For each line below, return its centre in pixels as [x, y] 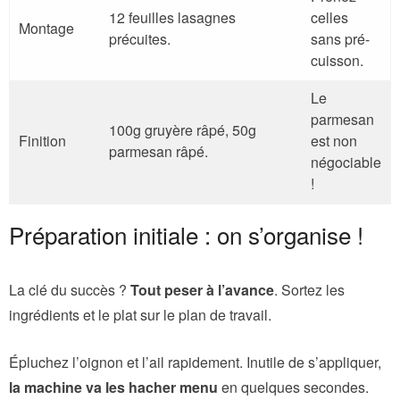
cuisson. [337, 60]
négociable [346, 162]
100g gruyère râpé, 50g [183, 129]
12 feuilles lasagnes [172, 17]
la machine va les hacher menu [113, 387]
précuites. [140, 38]
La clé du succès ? [70, 289]
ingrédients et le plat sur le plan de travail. [140, 314]
